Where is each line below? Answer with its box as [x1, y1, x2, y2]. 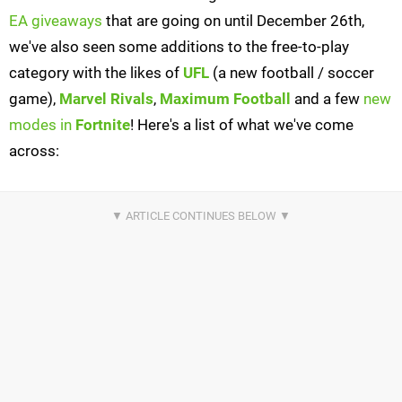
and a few [291, 90, 363, 109]
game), [9, 90, 59, 109]
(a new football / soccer [209, 64, 374, 83]
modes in [9, 116, 72, 135]
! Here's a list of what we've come [130, 116, 354, 135]
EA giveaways [9, 12, 102, 31]
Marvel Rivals [59, 90, 153, 109]
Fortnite [75, 116, 130, 135]
